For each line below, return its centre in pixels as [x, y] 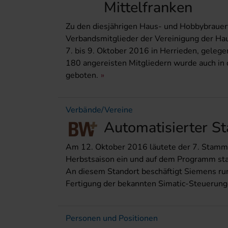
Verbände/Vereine [99, 110]
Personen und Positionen [112, 218]
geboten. [82, 76]
